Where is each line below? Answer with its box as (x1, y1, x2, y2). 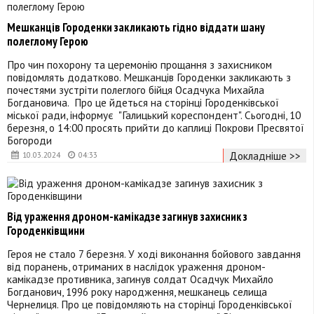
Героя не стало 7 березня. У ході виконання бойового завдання (7, 246, 301, 261)
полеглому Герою (7, 34, 88, 50)
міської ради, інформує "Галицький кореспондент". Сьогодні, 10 (7, 107, 301, 122)
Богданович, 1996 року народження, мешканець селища (7, 284, 267, 299)
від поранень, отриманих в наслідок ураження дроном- (7, 259, 266, 273)
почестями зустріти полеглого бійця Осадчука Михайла (7, 82, 264, 97)
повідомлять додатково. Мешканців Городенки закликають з (7, 69, 291, 84)
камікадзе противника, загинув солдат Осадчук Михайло (7, 271, 273, 286)
